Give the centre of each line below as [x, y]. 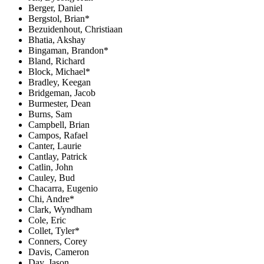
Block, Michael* [59, 71]
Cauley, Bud [52, 177]
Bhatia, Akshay [57, 39]
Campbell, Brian [59, 124]
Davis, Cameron [59, 252]
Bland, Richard [57, 61]
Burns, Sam [50, 114]
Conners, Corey [58, 241]
